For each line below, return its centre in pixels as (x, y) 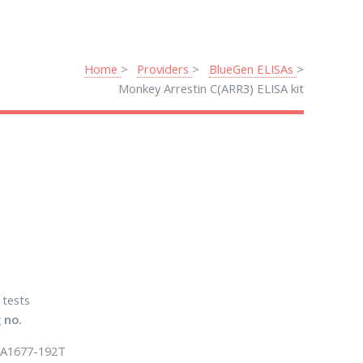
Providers (165, 69)
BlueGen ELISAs (252, 69)
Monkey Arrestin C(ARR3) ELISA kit (211, 89)
